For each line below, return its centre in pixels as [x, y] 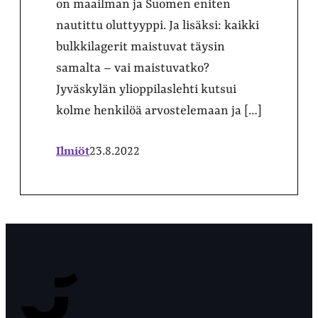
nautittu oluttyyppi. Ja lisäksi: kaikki [158, 26]
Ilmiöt [73, 150]
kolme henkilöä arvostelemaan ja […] [159, 111]
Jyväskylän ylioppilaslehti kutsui [146, 89]
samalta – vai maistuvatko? [133, 68]
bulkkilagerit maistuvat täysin [141, 47]
